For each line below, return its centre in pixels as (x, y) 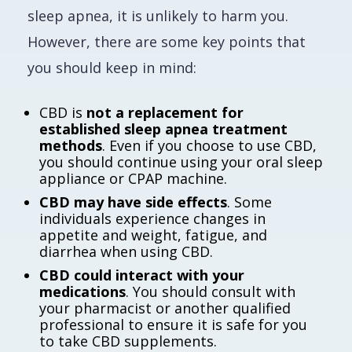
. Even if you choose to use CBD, (209, 145)
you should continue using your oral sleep (181, 162)
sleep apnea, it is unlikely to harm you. (158, 16)
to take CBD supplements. (128, 341)
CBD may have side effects (133, 202)
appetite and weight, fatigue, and (153, 235)
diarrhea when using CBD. (126, 251)
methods (71, 145)
